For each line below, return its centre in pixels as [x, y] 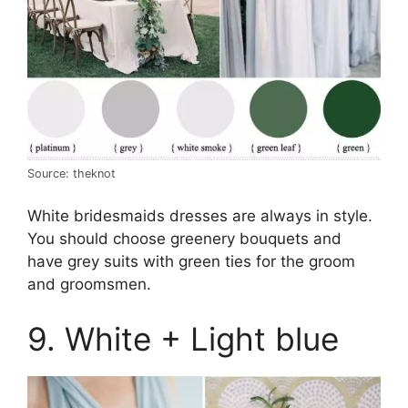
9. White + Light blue [183, 338]
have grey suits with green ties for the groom [191, 262]
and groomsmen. [89, 285]
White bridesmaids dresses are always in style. [200, 216]
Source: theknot [71, 173]
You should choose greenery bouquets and [184, 239]
